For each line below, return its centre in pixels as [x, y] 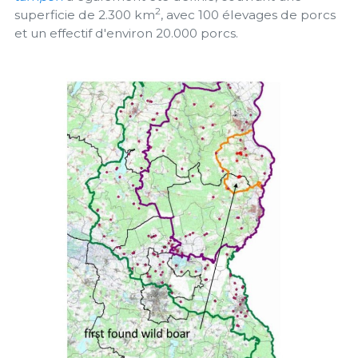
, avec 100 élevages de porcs [248, 14]
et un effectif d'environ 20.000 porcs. [126, 33]
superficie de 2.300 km [85, 14]
